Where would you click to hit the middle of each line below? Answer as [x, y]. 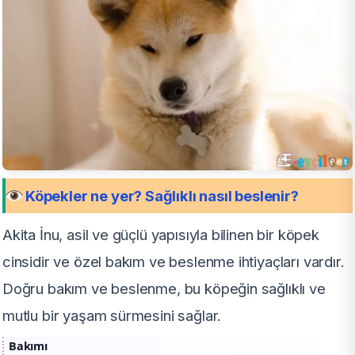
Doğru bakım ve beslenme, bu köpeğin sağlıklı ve [164, 288]
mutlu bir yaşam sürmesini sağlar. [112, 315]
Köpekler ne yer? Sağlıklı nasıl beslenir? [162, 195]
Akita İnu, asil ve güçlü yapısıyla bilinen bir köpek [161, 234]
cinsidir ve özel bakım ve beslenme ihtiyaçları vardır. [174, 261]
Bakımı [28, 345]
